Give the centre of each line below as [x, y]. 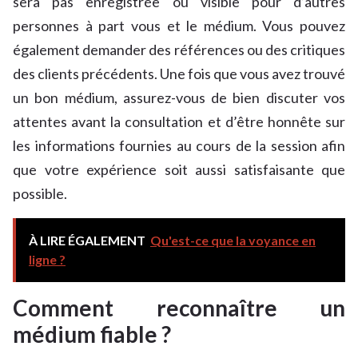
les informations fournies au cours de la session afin [179, 146]
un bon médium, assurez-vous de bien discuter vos [179, 98]
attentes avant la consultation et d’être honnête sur [179, 122]
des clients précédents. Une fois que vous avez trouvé [179, 74]
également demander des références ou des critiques [179, 50]
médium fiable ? [92, 334]
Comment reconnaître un [179, 308]
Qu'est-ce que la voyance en [233, 241]
